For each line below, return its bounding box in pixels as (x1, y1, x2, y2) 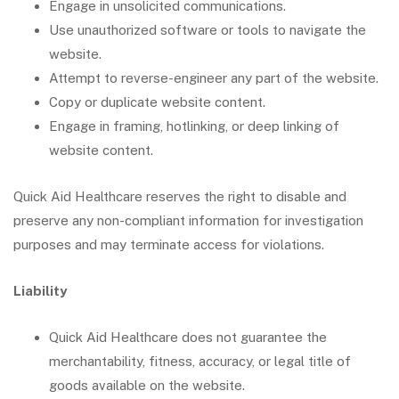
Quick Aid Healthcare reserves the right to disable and (13, 189, 346, 204)
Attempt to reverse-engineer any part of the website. (49, 70, 379, 85)
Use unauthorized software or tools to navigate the (49, 22, 366, 37)
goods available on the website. (49, 378, 245, 393)
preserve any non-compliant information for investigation (13, 213, 363, 228)
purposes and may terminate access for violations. (13, 237, 324, 252)
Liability (13, 283, 67, 298)
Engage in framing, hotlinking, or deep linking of (49, 118, 339, 134)
